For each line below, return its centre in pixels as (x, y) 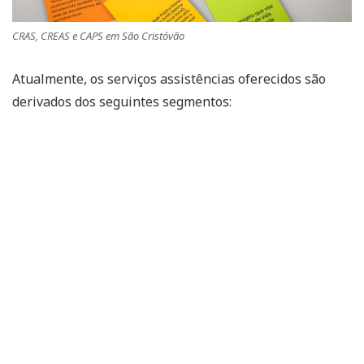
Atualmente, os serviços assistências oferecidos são (169, 78)
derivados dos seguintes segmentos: (122, 101)
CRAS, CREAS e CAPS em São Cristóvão (98, 35)
